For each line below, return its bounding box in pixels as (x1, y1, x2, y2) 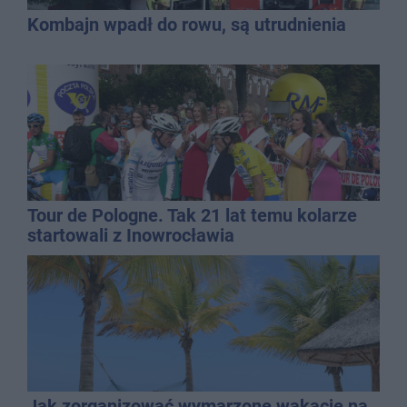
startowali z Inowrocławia (27, 223, 234, 246)
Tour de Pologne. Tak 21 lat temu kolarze (27, 203, 357, 226)
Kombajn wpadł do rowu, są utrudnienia (27, 13, 346, 35)
